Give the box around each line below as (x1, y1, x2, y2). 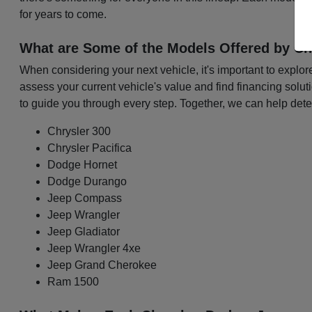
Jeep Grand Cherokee (47, 259, 157, 272)
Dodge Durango (47, 175, 127, 188)
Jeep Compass (47, 192, 123, 205)
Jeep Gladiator (47, 226, 120, 238)
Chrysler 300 (47, 125, 111, 138)
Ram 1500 (47, 276, 100, 288)
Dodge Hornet (47, 159, 118, 171)
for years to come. (19, 8, 107, 21)
